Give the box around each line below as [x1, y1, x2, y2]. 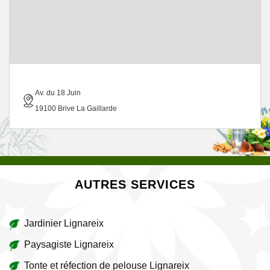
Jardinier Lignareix [24, 218, 104, 228]
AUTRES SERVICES [75, 178, 195, 191]
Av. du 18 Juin [35, 89, 81, 97]
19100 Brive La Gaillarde [35, 104, 117, 113]
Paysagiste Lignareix [24, 239, 114, 250]
